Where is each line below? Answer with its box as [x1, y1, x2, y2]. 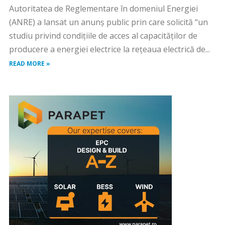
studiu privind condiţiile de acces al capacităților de [9, 30, 197, 41]
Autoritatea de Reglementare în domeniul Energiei [9, 3, 198, 14]
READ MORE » [9, 59, 50, 68]
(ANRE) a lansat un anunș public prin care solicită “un [9, 17, 208, 28]
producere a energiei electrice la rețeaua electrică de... [9, 44, 210, 55]
